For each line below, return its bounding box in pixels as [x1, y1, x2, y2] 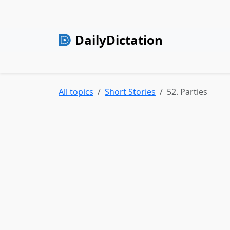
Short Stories [105, 86, 156, 98]
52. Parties [167, 86, 207, 98]
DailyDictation [75, 31, 163, 48]
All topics [59, 86, 93, 98]
